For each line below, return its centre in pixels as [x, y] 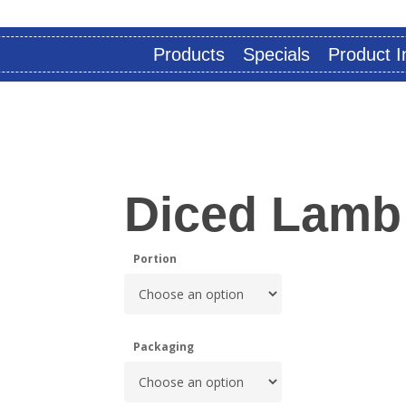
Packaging [163, 346]
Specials [276, 54]
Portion [155, 258]
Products [189, 54]
